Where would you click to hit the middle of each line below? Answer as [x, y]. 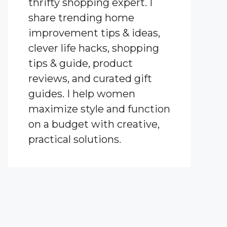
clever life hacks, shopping [94, 48]
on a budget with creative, [94, 124]
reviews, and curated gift [90, 78]
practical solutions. [75, 139]
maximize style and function [99, 109]
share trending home [81, 17]
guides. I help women [82, 93]
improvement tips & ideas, [94, 33]
